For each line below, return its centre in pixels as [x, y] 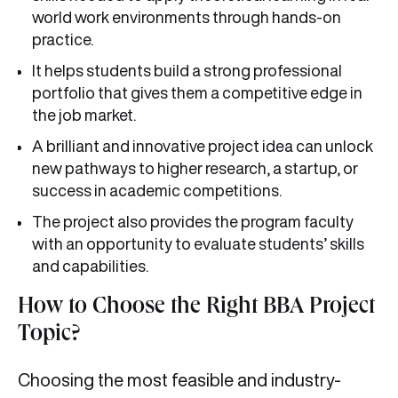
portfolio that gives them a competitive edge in [197, 93]
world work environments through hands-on [187, 17]
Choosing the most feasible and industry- [179, 380]
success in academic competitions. [157, 191]
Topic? [49, 336]
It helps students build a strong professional [187, 71]
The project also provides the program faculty [193, 222]
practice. [63, 40]
